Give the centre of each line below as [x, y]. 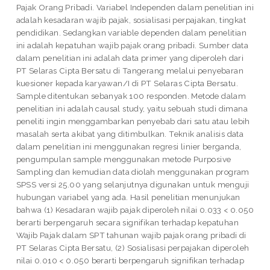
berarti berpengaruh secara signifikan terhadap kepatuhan [127, 223]
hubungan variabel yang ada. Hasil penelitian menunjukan [128, 197]
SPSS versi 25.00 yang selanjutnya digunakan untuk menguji [133, 185]
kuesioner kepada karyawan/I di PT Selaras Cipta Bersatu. [127, 83]
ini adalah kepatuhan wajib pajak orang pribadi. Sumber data [132, 46]
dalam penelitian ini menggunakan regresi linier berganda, [129, 147]
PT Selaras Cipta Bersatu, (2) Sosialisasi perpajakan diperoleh [133, 248]
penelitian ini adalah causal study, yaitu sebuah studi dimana [132, 109]
